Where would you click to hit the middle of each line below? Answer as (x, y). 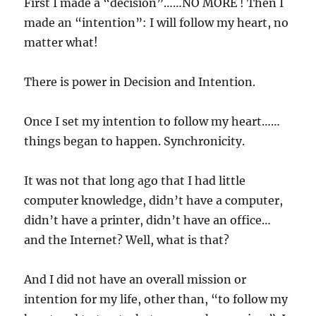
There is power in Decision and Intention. (140, 82)
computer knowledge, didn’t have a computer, (154, 201)
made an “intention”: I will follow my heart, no (157, 23)
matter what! (61, 43)
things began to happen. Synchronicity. (135, 141)
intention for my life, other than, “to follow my (156, 299)
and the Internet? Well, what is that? (127, 240)
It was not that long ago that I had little (135, 181)
